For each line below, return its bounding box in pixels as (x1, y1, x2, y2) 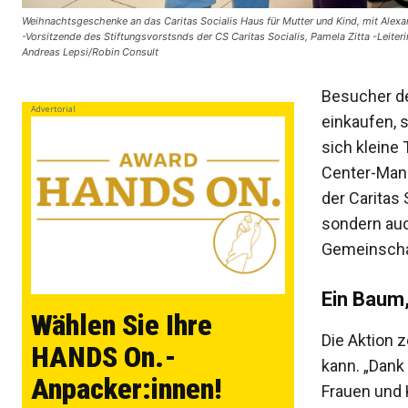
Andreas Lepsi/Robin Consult (22, 46, 158, 59)
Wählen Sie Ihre (31, 308, 212, 343)
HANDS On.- (31, 340, 177, 375)
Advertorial (31, 103, 76, 116)
